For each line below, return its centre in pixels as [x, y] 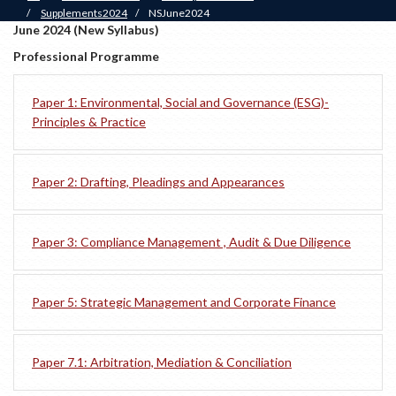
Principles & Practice [89, 122]
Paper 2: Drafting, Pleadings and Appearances [158, 182]
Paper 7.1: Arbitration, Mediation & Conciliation [162, 362]
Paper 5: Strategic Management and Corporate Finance [184, 302]
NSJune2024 [179, 13]
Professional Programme [86, 57]
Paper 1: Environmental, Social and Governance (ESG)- [180, 103]
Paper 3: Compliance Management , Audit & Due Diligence [191, 242]
